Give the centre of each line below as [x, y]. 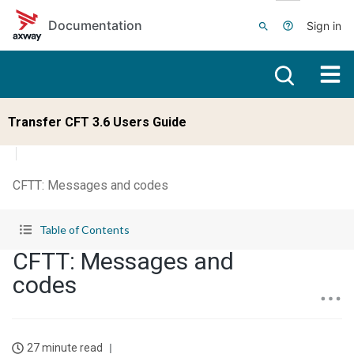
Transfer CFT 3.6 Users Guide [97, 122]
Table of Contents [85, 230]
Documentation [95, 25]
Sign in [324, 25]
